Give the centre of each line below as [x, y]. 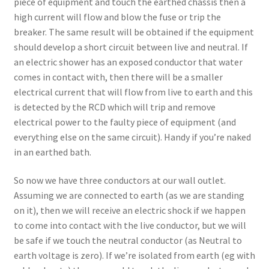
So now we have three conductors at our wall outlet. [119, 180]
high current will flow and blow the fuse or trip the [117, 17]
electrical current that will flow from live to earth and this [133, 92]
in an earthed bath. [52, 152]
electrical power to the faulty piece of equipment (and [125, 122]
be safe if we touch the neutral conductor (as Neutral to [128, 240]
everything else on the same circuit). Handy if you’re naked [132, 137]
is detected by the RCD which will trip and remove [114, 107]
